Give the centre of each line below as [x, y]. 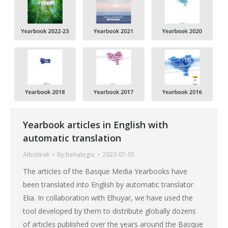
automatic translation [72, 138]
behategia [80, 155]
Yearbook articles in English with [95, 125]
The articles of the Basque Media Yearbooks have [105, 172]
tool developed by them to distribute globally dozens [109, 211]
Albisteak [36, 155]
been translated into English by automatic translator [108, 185]
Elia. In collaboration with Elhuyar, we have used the [108, 198]
